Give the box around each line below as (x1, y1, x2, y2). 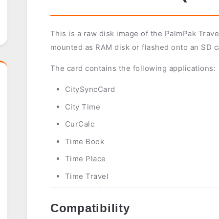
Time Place (65, 154, 106, 164)
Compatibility (50, 201, 130, 215)
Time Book (65, 136, 105, 146)
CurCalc (65, 119, 95, 129)
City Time (65, 102, 101, 111)
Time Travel (65, 171, 109, 181)
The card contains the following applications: (50, 64, 216, 73)
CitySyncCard (65, 85, 115, 94)
